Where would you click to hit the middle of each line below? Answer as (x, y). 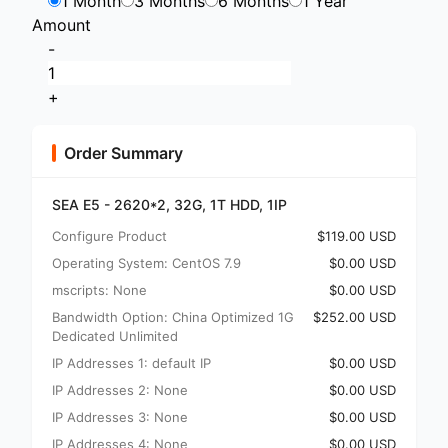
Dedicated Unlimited (115, 336)
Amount (61, 25)
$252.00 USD (354, 317)
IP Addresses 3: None (120, 417)
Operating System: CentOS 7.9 (146, 263)
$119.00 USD (356, 236)
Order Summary (123, 153)
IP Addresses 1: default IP (131, 363)
